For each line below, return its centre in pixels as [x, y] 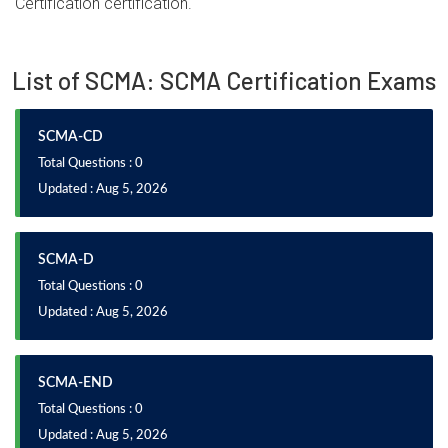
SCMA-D [66, 260]
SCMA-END [75, 383]
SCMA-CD [70, 137]
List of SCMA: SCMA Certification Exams [224, 80]
